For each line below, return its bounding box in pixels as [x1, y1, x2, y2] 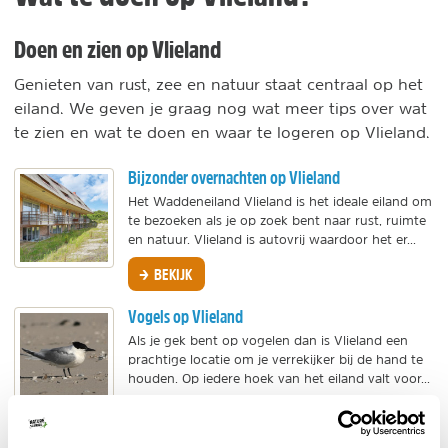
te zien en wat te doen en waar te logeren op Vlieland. [14, 124, 430, 140]
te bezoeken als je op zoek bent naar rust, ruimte [128, 214, 426, 227]
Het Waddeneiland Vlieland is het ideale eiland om [128, 195, 432, 208]
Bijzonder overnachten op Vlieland [128, 166, 340, 189]
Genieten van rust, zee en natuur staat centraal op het [14, 76, 423, 92]
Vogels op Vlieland [128, 305, 243, 329]
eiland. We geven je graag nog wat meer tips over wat [14, 100, 427, 116]
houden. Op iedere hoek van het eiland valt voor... [128, 372, 430, 386]
